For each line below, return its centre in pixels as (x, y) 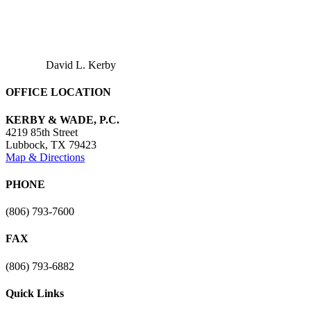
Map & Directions (45, 157)
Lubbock (25, 144)
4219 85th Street (42, 132)
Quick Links (35, 293)
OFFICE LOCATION (58, 92)
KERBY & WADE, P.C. (62, 119)
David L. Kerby (81, 65)
